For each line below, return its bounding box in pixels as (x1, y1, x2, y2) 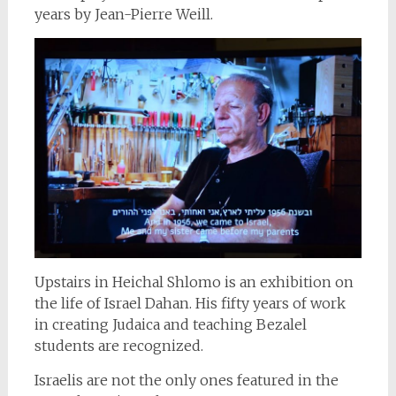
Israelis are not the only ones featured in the (34, 370, 339, 389)
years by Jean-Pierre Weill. (34, 5, 213, 24)
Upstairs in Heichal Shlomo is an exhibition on (34, 272, 354, 291)
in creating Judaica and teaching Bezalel (34, 315, 307, 333)
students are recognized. (34, 336, 203, 354)
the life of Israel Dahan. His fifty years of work (34, 293, 346, 312)
